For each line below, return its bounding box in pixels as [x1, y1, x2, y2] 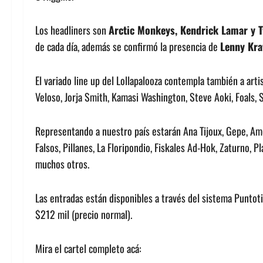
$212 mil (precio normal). [35, 207, 132, 222]
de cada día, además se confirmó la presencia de [35, 39, 220, 55]
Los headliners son [35, 22, 109, 38]
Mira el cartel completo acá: [35, 241, 141, 257]
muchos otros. [35, 156, 89, 172]
